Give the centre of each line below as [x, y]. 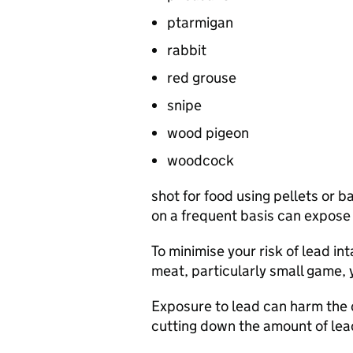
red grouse [202, 78]
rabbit [187, 50]
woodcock [201, 160]
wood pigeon [208, 133]
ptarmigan [200, 22]
